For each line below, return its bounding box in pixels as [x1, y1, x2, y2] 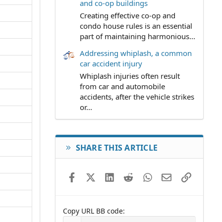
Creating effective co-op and [80, 10, 175, 20]
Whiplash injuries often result [80, 70, 180, 81]
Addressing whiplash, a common [80, 48, 192, 58]
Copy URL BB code [63, 206, 123, 216]
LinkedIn [114, 171, 144, 181]
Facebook [76, 171, 109, 181]
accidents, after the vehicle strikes [80, 91, 194, 102]
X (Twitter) [95, 171, 130, 181]
